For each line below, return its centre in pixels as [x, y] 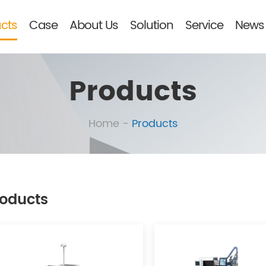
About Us [94, 26]
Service [204, 26]
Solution [152, 26]
